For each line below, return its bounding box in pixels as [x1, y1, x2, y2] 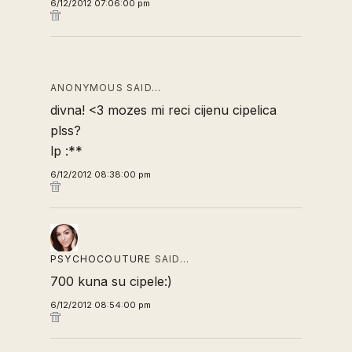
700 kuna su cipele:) [50, 273, 172, 289]
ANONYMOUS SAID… [50, 81, 161, 93]
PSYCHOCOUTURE [50, 252, 152, 265]
